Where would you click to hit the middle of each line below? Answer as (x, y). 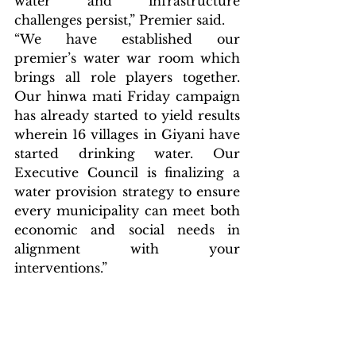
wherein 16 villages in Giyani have (127, 134)
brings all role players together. (127, 77)
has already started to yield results (127, 115)
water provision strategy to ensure (127, 191)
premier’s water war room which (127, 58)
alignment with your (127, 248)
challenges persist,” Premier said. (120, 19)
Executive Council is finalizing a (127, 172)
